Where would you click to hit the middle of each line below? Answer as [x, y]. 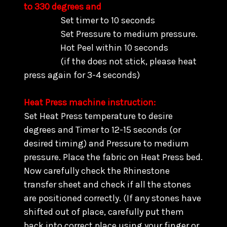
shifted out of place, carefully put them [104, 212]
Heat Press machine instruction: [91, 102]
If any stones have [164, 198]
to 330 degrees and [64, 7]
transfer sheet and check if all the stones [107, 184]
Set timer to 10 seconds [89, 20]
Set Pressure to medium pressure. [111, 34]
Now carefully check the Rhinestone [97, 171]
